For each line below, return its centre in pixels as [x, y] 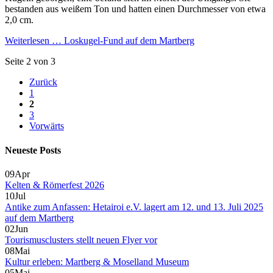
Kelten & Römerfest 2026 [55, 185]
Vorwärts [47, 126]
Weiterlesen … [33, 41]
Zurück [43, 82]
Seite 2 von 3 [30, 62]
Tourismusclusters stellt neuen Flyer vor [81, 239]
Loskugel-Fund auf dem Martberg [128, 41]
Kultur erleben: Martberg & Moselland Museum [97, 261]
